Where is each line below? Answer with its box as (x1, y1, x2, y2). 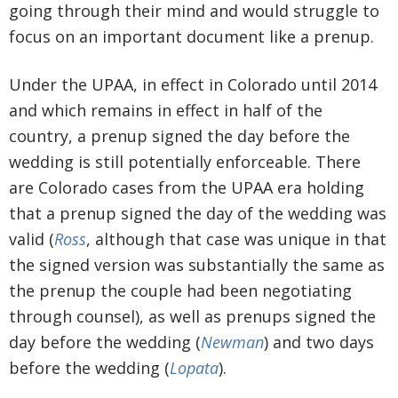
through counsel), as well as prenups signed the (9, 306, 376, 328)
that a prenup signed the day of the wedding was (9, 203, 386, 225)
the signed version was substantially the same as (9, 254, 385, 276)
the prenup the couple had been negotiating (9, 280, 352, 302)
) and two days (264, 331, 374, 354)
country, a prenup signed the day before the (9, 125, 350, 147)
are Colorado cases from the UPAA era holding (9, 177, 364, 199)
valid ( (9, 228, 54, 251)
